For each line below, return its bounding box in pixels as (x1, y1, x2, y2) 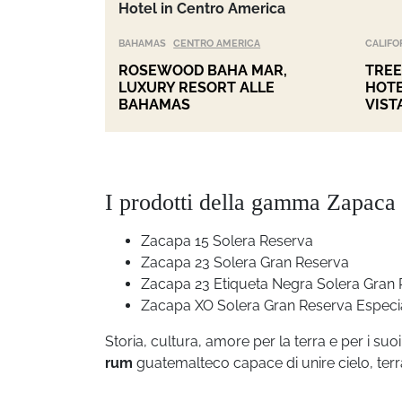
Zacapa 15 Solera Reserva (141, 232, 313, 249)
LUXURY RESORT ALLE (118, 78, 275, 96)
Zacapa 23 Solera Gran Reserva (141, 253, 349, 271)
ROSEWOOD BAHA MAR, (118, 61, 287, 79)
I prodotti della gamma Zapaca (105, 188, 396, 215)
